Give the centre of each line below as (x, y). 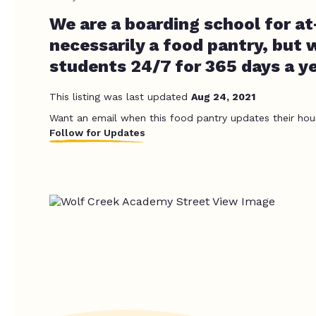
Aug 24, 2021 (223, 97)
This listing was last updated (120, 97)
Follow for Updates (97, 133)
